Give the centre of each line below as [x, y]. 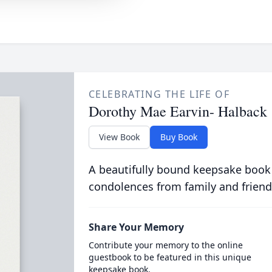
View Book [119, 137]
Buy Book [178, 137]
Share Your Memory [136, 227]
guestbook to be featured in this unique [170, 257]
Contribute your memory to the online [165, 245]
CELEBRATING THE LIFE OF [159, 94]
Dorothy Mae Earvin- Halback [178, 111]
